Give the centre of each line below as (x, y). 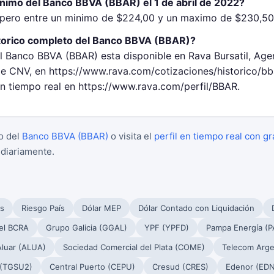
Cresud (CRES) (180, 267)
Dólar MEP (102, 208)
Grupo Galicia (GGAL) (87, 228)
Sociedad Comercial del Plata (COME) (134, 247)
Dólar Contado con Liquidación (196, 208)
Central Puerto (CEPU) (92, 267)
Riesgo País (43, 208)
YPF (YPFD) (167, 228)
